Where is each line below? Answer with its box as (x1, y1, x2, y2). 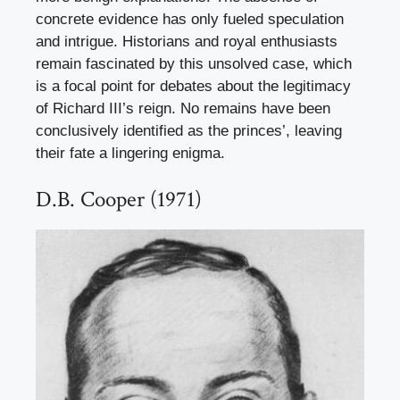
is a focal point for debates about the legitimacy (36, 78, 351, 96)
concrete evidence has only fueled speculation (36, 11, 344, 29)
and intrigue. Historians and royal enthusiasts (36, 33, 337, 51)
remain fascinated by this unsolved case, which (36, 55, 352, 73)
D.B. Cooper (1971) (36, 184, 202, 214)
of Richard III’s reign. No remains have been (36, 100, 330, 118)
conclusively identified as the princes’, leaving (36, 122, 342, 140)
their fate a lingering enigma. (36, 145, 225, 162)
